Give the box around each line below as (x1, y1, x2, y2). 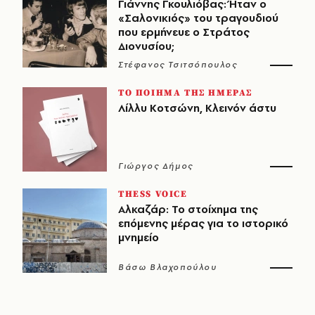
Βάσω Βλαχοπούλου (118, 261, 217, 273)
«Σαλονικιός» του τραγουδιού (118, 10, 278, 25)
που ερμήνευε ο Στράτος (118, 24, 250, 39)
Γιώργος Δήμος (118, 160, 193, 172)
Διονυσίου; (118, 38, 174, 53)
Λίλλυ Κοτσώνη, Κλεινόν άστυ (118, 100, 276, 115)
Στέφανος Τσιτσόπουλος (118, 58, 238, 70)
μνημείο (118, 229, 159, 245)
